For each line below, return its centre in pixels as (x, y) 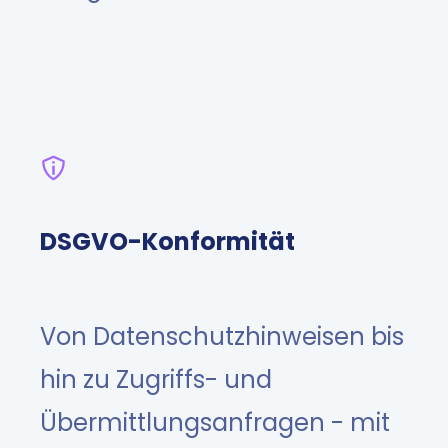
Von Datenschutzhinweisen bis (222, 337)
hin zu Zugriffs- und (156, 380)
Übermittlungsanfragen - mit (215, 423)
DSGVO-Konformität (167, 241)
